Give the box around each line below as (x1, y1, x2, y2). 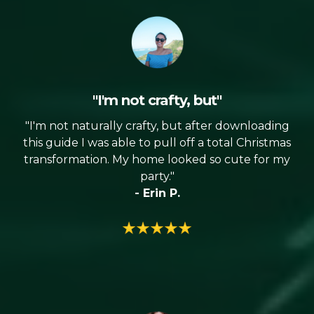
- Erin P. (134, 186, 180, 200)
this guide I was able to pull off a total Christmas (23, 136, 291, 150)
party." (139, 170, 175, 184)
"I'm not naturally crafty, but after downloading (25, 119, 289, 133)
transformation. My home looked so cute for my (24, 153, 290, 167)
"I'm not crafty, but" (93, 92, 221, 109)
